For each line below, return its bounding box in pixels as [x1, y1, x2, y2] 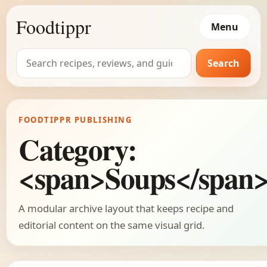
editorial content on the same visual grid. [18, 218, 205, 232]
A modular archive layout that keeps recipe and [18, 201, 234, 216]
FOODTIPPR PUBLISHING [18, 114, 132, 125]
